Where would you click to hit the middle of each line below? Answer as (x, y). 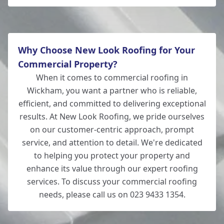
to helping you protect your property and (112, 155)
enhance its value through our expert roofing (112, 168)
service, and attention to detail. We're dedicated (112, 142)
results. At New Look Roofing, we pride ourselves (112, 116)
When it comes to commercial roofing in (112, 77)
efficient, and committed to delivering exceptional (112, 103)
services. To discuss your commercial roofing (112, 181)
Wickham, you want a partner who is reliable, (112, 90)
